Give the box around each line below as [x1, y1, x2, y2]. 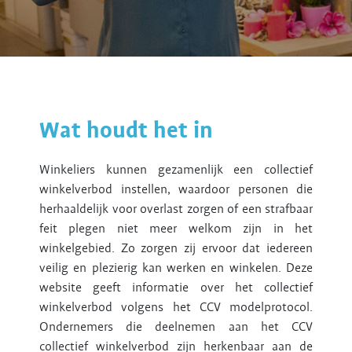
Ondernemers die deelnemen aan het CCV [39, 318, 313, 335]
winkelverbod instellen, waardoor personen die [39, 181, 313, 197]
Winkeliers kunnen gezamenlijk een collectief [39, 161, 313, 178]
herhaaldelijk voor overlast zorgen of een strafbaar [39, 200, 313, 217]
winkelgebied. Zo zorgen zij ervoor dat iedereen [39, 240, 313, 256]
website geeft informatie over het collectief [39, 279, 313, 295]
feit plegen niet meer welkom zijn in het [39, 220, 313, 236]
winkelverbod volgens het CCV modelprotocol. [39, 299, 313, 315]
